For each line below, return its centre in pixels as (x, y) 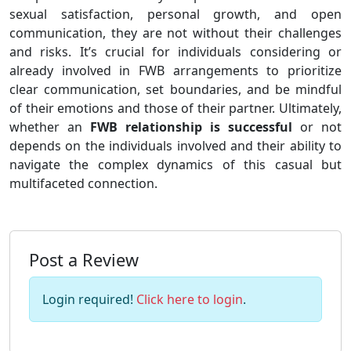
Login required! (89, 300)
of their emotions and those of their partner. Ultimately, (175, 109)
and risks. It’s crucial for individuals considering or (175, 52)
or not (317, 127)
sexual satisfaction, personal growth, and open (175, 14)
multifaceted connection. (83, 184)
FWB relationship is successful (191, 127)
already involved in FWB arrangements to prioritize (175, 71)
